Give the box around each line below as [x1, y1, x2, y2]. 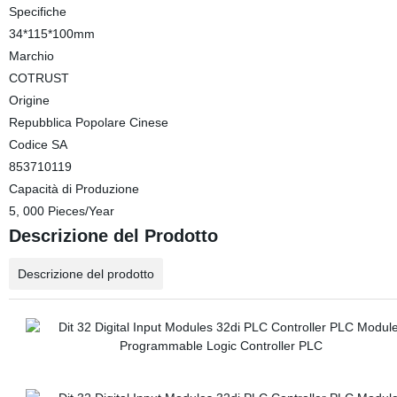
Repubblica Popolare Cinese [8, 115, 168, 129]
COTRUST [8, 71, 69, 85]
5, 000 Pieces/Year [8, 204, 114, 218]
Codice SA [8, 137, 67, 152]
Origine [8, 93, 50, 107]
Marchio [8, 49, 54, 63]
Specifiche [8, 4, 66, 19]
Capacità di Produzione [8, 182, 139, 196]
